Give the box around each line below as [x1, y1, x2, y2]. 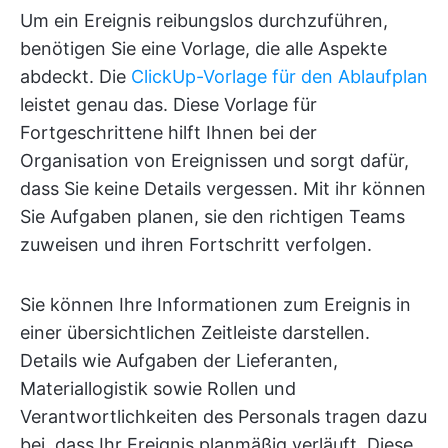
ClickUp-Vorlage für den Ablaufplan [131, 66, 428, 88]
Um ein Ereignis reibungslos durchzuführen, [20, 10, 388, 32]
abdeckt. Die [20, 66, 131, 88]
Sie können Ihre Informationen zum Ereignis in [20, 294, 411, 316]
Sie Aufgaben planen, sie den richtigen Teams [20, 206, 405, 228]
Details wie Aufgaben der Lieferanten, [20, 350, 338, 372]
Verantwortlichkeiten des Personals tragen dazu [20, 406, 427, 428]
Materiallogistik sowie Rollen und [20, 378, 296, 400]
